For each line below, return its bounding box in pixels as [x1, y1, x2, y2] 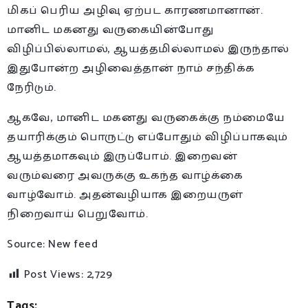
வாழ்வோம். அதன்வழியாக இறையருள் [7, 185, 243, 204]
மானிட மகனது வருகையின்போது [7, 20, 214, 39]
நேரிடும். [7, 78, 56, 97]
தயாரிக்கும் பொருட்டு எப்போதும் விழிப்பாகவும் [7, 127, 288, 146]
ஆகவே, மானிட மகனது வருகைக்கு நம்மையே [7, 108, 285, 127]
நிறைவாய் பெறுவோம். [7, 204, 148, 223]
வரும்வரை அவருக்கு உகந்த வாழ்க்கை [7, 166, 243, 185]
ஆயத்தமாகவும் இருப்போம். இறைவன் [7, 146, 237, 166]
